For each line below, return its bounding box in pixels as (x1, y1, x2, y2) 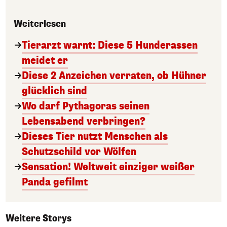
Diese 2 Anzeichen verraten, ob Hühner (22, 68, 206, 83)
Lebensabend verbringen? (22, 114, 145, 128)
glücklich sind (22, 84, 87, 98)
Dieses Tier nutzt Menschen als (22, 129, 168, 143)
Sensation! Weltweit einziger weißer (22, 160, 195, 174)
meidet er (22, 53, 68, 67)
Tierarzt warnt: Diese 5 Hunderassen (22, 38, 198, 52)
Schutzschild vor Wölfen (22, 144, 136, 159)
